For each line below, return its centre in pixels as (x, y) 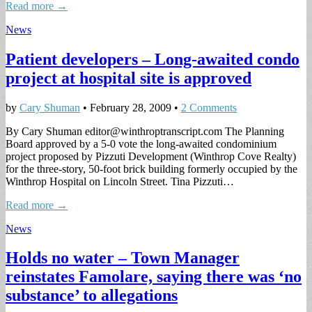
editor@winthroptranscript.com (154, 131)
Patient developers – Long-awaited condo (153, 59)
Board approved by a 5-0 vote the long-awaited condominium (141, 143)
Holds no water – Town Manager (123, 258)
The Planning (253, 131)
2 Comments (209, 107)
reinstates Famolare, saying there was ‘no (154, 277)
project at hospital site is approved (128, 78)
